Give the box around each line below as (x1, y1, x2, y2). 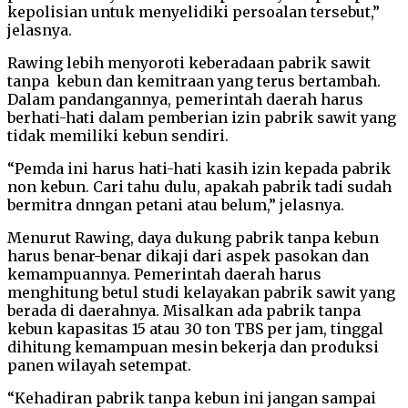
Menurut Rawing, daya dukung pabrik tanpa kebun (7, 228, 379, 247)
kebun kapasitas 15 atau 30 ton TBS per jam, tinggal (7, 319, 383, 338)
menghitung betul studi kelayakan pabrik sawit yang (7, 282, 395, 301)
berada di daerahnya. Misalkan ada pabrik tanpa (7, 301, 361, 320)
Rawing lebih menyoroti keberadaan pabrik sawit (7, 53, 371, 72)
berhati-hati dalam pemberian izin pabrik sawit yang (7, 107, 396, 127)
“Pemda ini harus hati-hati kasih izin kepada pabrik (7, 158, 391, 178)
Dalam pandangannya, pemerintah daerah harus (7, 89, 363, 108)
